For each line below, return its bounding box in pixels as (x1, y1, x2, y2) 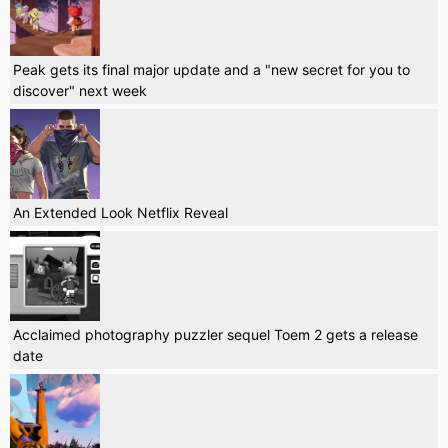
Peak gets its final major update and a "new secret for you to (13, 60, 410, 78)
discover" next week (13, 81, 147, 99)
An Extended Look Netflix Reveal (13, 203, 228, 221)
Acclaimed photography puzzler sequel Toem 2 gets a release (13, 325, 418, 343)
